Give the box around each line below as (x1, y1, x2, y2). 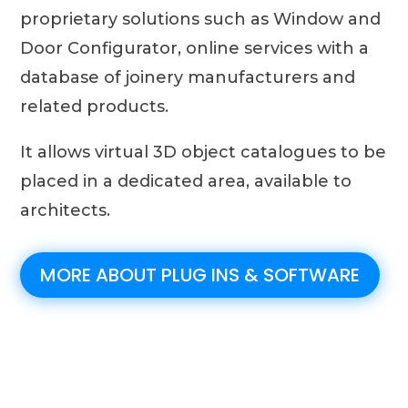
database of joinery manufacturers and (20, 66, 356, 87)
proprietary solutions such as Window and (20, 8, 382, 29)
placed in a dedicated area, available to (20, 170, 352, 191)
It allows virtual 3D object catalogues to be (20, 141, 387, 162)
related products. (20, 96, 169, 117)
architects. (20, 199, 111, 220)
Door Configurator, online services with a (20, 37, 370, 58)
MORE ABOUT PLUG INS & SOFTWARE (40, 261, 361, 288)
